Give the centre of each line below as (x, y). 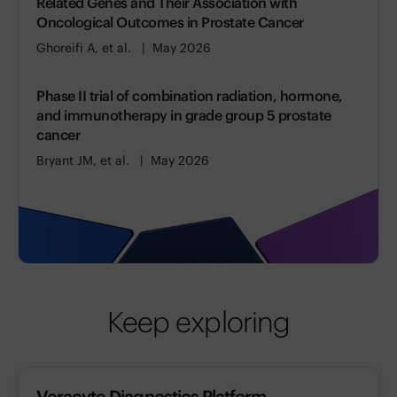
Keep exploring (198, 322)
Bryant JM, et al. (83, 160)
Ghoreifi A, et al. (84, 48)
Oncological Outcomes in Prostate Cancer (170, 22)
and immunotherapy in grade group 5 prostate (184, 115)
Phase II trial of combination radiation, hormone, (190, 96)
